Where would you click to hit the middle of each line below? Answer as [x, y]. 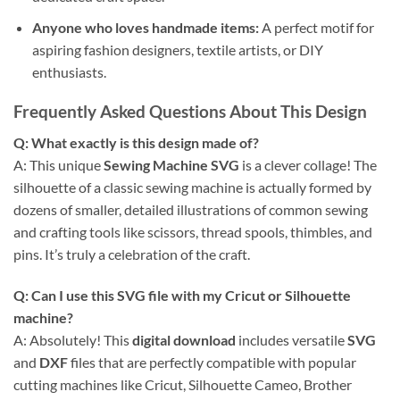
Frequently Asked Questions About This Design [190, 112]
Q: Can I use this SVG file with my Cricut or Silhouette [182, 295]
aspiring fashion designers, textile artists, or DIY [177, 49]
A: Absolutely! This [73, 339]
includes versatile [292, 339]
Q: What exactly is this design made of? [136, 143]
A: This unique [58, 165]
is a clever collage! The [308, 165]
